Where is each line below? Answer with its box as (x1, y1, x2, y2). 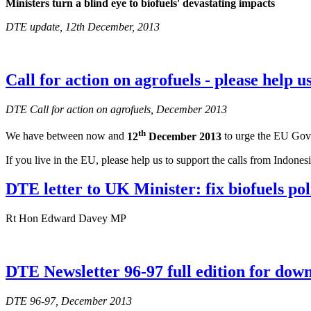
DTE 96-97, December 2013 (6, 295, 132, 308)
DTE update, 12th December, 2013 (6, 21, 160, 33)
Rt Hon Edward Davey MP (6, 212, 126, 225)
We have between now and (6, 130, 127, 142)
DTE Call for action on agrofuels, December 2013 (6, 103, 227, 116)
